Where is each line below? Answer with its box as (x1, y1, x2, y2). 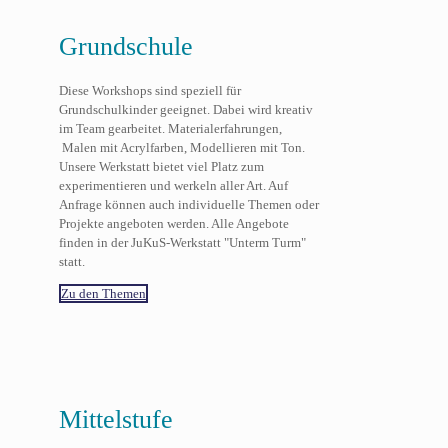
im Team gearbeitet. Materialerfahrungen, (58, 121, 282, 137)
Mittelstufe (58, 404, 173, 434)
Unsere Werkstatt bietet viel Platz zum (58, 159, 264, 175)
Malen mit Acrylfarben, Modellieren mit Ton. (58, 140, 305, 156)
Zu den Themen (60, 286, 146, 302)
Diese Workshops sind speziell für (58, 83, 241, 99)
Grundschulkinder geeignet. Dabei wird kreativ (58, 102, 313, 118)
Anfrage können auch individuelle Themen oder (58, 197, 319, 213)
